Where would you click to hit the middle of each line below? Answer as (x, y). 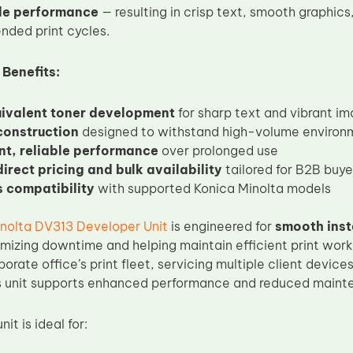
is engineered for (221, 226)
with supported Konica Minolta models (212, 188)
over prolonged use (218, 150)
